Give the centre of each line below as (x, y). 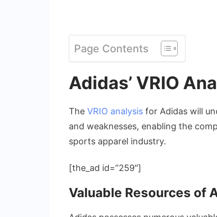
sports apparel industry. (117, 141)
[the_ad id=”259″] (105, 168)
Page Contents (111, 48)
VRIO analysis (115, 111)
